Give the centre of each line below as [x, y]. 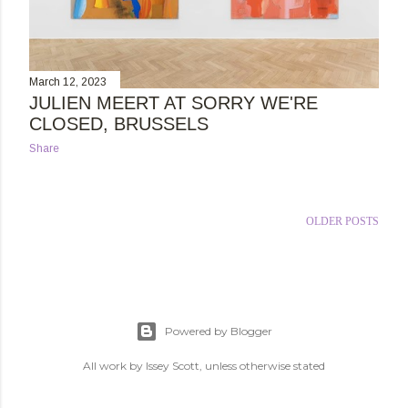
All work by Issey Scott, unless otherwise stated [204, 366]
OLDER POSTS [342, 221]
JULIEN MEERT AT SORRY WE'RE [173, 103]
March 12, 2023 [68, 82]
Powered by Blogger [219, 331]
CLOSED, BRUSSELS [119, 124]
